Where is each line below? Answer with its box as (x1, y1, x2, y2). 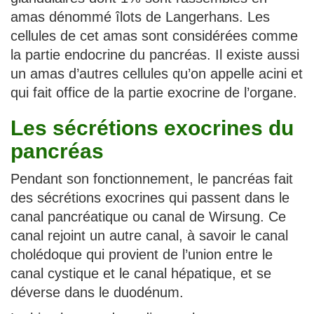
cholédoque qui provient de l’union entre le (11, 246, 273, 262)
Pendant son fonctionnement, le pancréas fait (11, 170, 293, 186)
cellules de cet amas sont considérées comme (11, 27, 298, 43)
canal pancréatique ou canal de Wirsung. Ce (11, 208, 286, 224)
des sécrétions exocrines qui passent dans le (11, 189, 289, 205)
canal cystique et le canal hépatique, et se (11, 265, 271, 281)
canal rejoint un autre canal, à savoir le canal (11, 227, 288, 243)
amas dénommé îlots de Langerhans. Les (11, 8, 270, 25)
